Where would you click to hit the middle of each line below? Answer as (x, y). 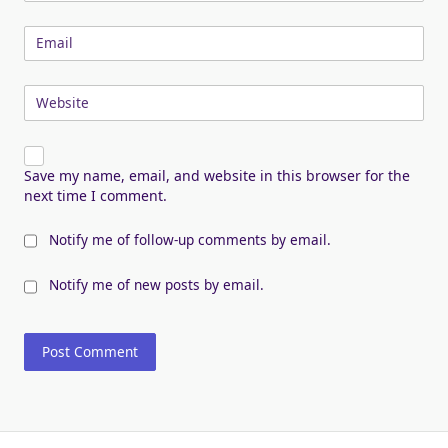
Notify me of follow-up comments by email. (190, 240)
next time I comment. (95, 196)
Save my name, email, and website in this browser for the (217, 176)
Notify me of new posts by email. (156, 285)
